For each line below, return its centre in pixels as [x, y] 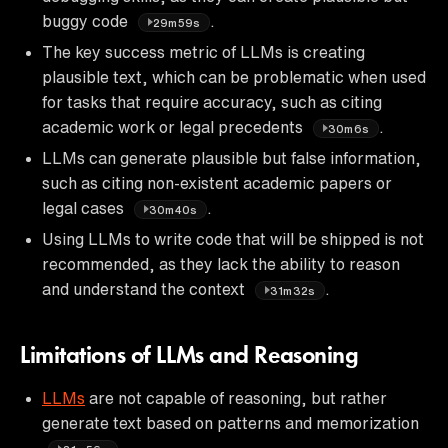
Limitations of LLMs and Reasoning [189, 356]
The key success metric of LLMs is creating [203, 51]
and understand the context [145, 288]
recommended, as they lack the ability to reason [221, 263]
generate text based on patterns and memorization [230, 422]
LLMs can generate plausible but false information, [231, 157]
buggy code [87, 20]
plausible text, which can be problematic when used [234, 76]
